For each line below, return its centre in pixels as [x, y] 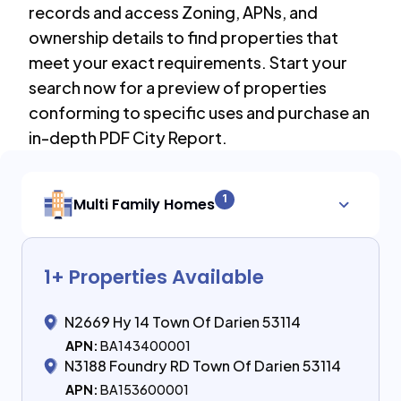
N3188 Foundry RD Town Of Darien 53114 [203, 366]
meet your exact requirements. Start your [188, 62]
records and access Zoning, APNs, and [173, 12]
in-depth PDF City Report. [128, 137]
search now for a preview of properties [178, 87]
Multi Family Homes [144, 204]
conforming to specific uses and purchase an [199, 112]
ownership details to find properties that [183, 37]
